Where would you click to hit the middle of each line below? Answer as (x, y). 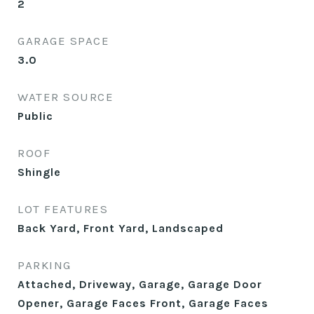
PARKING (45, 265)
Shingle (39, 172)
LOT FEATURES (63, 209)
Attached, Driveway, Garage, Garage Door (140, 284)
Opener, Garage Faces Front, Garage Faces (143, 303)
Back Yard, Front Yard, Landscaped (121, 228)
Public (35, 116)
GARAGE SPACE (63, 41)
